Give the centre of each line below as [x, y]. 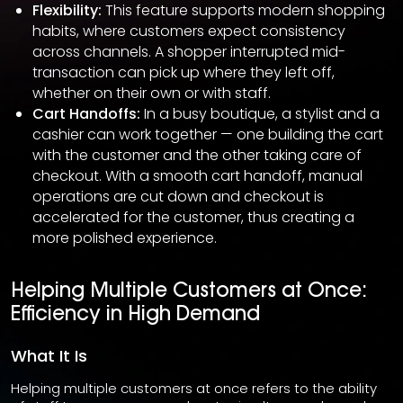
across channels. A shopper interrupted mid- [189, 52]
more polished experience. [125, 238]
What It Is [49, 356]
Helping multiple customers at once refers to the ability [194, 389]
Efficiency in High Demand [135, 316]
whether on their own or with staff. [152, 94]
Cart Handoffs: [86, 114]
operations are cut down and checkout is [178, 197]
